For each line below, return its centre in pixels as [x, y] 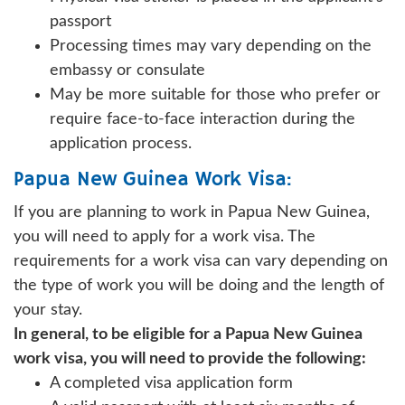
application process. [121, 144]
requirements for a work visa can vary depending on [201, 262]
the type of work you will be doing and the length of [199, 286]
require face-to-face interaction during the [202, 120]
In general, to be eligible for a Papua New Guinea [188, 335]
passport [80, 22]
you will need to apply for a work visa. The [165, 237]
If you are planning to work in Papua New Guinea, [192, 213]
